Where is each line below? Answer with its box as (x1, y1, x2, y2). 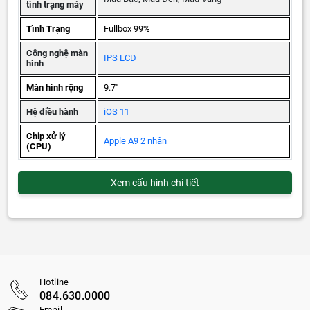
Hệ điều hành (26, 107, 78, 118)
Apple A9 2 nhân (104, 136, 167, 147)
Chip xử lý (26, 131, 66, 142)
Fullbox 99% (104, 24, 150, 35)
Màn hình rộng (26, 82, 83, 93)
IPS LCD (104, 53, 136, 64)
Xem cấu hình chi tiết (111, 177, 199, 189)
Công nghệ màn (26, 48, 88, 59)
